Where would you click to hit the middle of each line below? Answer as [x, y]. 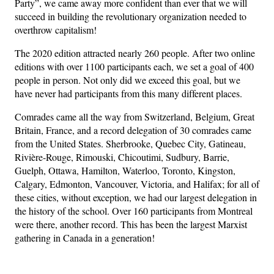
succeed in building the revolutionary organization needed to [131, 16]
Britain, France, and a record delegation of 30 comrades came [133, 130]
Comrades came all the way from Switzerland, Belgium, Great [135, 116]
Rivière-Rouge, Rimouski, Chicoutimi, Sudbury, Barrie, [122, 157]
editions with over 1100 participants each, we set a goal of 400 [134, 66]
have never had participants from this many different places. [128, 93]
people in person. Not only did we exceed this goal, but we [128, 80]
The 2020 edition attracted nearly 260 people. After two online [135, 53]
